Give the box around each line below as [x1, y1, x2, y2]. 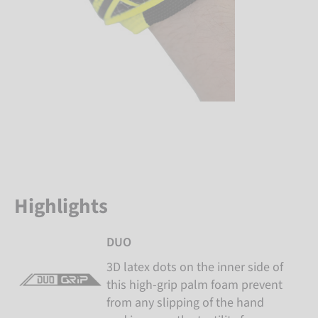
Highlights [14, 192, 108, 221]
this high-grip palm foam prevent [106, 276, 283, 294]
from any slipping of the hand [106, 294, 264, 312]
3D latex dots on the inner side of [106, 258, 283, 276]
